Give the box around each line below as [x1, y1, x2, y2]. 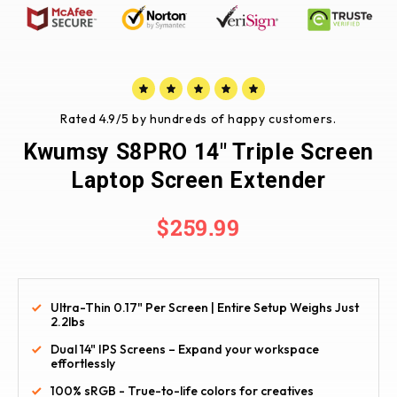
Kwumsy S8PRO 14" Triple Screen [23, 139, 374, 166]
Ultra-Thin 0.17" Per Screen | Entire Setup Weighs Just [51, 300, 359, 316]
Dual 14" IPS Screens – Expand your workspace [51, 341, 319, 358]
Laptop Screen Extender [71, 167, 326, 194]
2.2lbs [51, 314, 85, 331]
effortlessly [51, 355, 115, 372]
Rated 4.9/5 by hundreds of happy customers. [60, 111, 337, 128]
